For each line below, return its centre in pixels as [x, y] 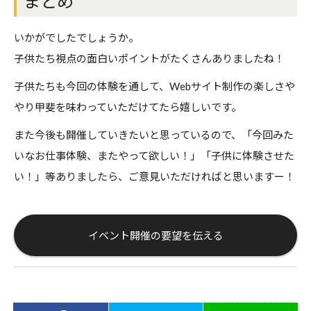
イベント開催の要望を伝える [155, 236]
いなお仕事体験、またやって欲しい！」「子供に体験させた [154, 156]
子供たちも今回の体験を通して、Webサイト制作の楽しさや [154, 86]
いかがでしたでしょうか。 [76, 38]
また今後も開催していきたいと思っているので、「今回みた [154, 135]
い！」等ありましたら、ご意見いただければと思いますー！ [154, 177]
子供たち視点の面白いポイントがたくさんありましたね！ [149, 59]
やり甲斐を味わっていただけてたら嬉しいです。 [128, 107]
